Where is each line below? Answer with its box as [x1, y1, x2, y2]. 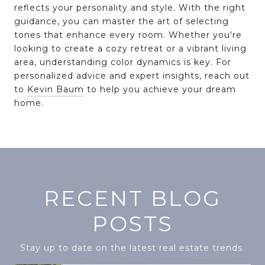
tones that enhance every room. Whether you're [14, 30, 242, 41]
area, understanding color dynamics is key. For [14, 57, 231, 68]
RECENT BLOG [44, 185, 221, 212]
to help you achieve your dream [84, 84, 236, 95]
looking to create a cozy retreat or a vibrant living [14, 43, 247, 54]
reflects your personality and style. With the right [14, 2, 245, 14]
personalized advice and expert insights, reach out [14, 70, 250, 82]
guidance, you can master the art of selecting [14, 16, 229, 27]
